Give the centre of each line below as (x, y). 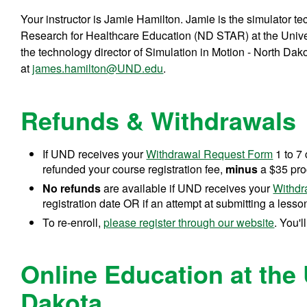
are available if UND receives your (187, 188)
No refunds (72, 188)
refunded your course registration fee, (133, 169)
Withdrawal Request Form (210, 153)
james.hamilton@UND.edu (98, 68)
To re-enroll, (73, 222)
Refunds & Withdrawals (159, 120)
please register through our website (189, 222)
